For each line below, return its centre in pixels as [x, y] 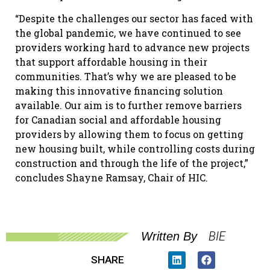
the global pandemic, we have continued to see [128, 33]
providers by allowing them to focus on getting [129, 134]
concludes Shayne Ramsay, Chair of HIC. [111, 178]
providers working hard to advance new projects [132, 48]
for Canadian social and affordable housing [118, 120]
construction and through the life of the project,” [132, 163]
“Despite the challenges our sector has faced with [134, 19]
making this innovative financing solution [119, 91]
